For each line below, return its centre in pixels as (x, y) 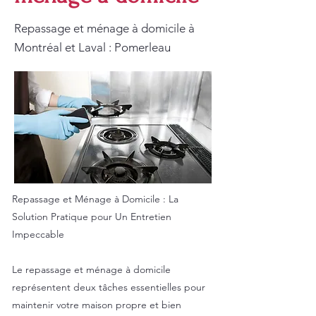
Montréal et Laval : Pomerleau (92, 47)
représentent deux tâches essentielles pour (109, 287)
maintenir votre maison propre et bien (97, 305)
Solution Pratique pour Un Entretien (92, 217)
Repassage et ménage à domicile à (104, 28)
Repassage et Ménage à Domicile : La (95, 199)
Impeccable (38, 234)
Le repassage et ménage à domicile (91, 269)
